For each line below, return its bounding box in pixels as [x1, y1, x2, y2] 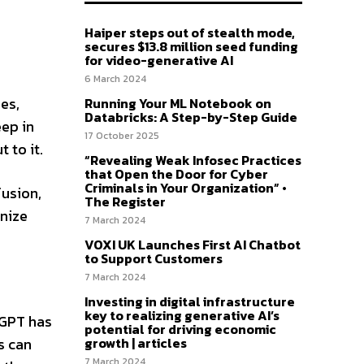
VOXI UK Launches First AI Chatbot [84, 235, 301, 254]
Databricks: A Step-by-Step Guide [84, 107, 297, 127]
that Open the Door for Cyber [84, 164, 268, 184]
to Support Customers [84, 249, 223, 268]
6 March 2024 [84, 71, 146, 86]
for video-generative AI [84, 50, 233, 70]
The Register [84, 192, 166, 211]
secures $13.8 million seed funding [84, 37, 298, 56]
